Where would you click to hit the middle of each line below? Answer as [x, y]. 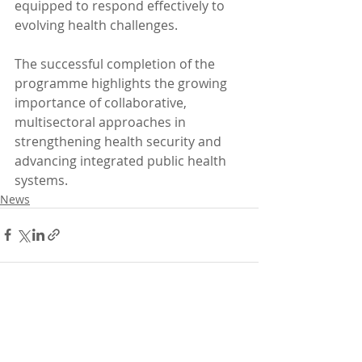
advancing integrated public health [122, 160]
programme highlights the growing [122, 83]
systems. [41, 180]
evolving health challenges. [96, 25]
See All [240, 326]
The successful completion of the [116, 63]
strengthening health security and [120, 141]
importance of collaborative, [102, 102]
